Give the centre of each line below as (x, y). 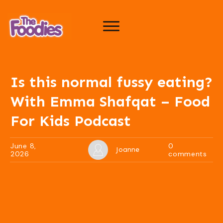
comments (188, 154)
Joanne (127, 150)
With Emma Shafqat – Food (110, 102)
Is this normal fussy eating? (111, 82)
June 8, (23, 146)
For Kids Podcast (71, 121)
